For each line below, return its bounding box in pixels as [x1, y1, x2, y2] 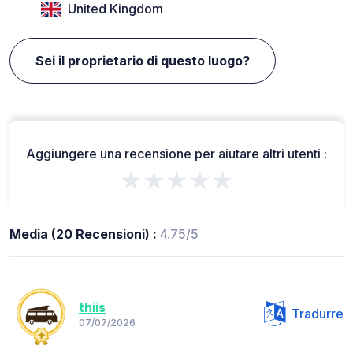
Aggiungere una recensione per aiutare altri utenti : [26, 145, 327, 162]
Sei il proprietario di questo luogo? [35, 52, 250, 69]
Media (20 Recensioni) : [9, 225, 160, 242]
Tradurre [292, 305, 344, 321]
